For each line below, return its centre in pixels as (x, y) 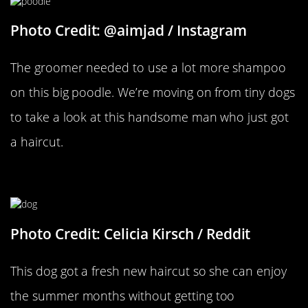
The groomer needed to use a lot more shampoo (148, 68)
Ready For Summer (86, 177)
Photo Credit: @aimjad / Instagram (129, 31)
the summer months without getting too (123, 295)
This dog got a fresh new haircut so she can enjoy (148, 271)
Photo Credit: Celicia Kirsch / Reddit (131, 233)
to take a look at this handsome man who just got (150, 117)
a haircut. (37, 142)
